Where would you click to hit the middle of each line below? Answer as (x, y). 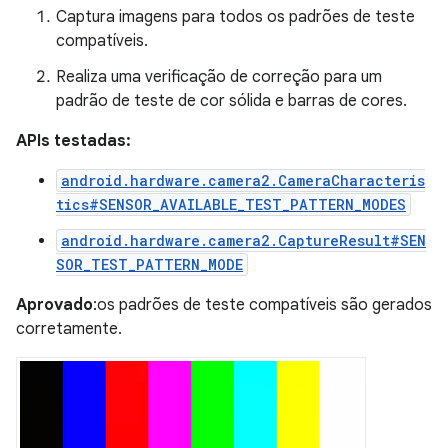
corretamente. (69, 328)
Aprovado (54, 304)
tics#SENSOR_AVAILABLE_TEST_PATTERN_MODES (231, 204)
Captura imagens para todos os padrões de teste (235, 16)
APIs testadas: (73, 140)
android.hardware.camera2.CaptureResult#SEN (243, 240)
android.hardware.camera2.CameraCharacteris (243, 180)
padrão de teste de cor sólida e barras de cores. (231, 100)
